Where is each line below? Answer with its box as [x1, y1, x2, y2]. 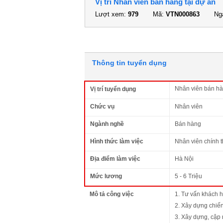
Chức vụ [90, 103, 114, 110]
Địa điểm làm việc [90, 155, 140, 162]
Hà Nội [175, 155, 194, 162]
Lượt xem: [95, 10, 128, 18]
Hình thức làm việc [90, 137, 143, 145]
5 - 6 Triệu [175, 172, 202, 180]
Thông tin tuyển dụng [92, 58, 167, 67]
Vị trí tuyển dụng [90, 85, 136, 93]
